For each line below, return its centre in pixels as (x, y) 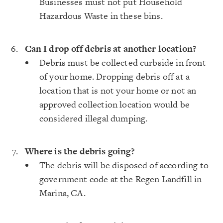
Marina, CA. (62, 193)
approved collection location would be (114, 104)
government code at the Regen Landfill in (121, 179)
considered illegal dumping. (94, 118)
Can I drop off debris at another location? (111, 49)
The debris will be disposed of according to (124, 165)
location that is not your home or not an (118, 90)
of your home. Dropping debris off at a (115, 76)
